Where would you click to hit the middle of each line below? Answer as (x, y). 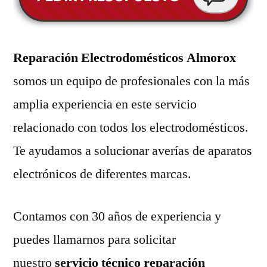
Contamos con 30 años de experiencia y (117, 216)
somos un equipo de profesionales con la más (131, 81)
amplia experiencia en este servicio (105, 104)
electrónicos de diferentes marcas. (102, 174)
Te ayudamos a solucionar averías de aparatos (133, 150)
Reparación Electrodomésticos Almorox (125, 58)
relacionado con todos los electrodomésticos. (131, 127)
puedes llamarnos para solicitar (94, 239)
